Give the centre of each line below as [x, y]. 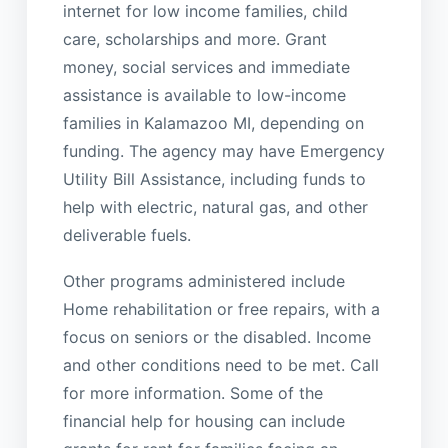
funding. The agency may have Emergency [223, 151]
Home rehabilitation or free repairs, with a [221, 309]
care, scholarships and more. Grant [194, 39]
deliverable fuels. [126, 235]
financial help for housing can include [203, 421]
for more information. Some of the [192, 393]
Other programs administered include [203, 281]
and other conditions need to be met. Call [220, 365]
